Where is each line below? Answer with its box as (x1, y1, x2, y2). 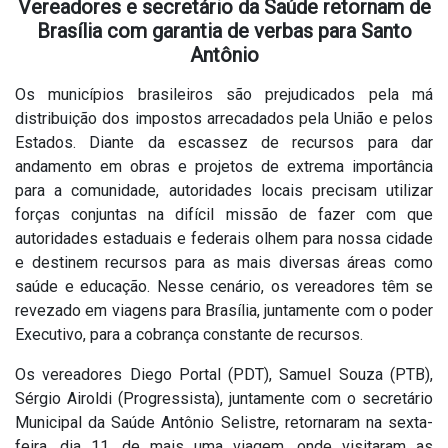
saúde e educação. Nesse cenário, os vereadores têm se (15, 276, 433, 296)
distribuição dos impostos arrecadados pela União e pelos (15, 108, 433, 128)
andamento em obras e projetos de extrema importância (15, 156, 433, 176)
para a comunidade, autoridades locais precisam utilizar (15, 180, 433, 200)
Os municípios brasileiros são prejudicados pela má (15, 84, 433, 104)
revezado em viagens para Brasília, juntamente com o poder (15, 300, 433, 320)
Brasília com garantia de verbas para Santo (36, 18, 412, 43)
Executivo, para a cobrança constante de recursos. (15, 324, 363, 344)
